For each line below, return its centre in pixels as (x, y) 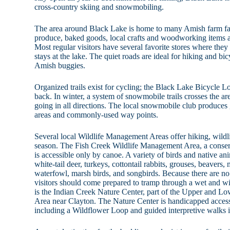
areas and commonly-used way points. (97, 115)
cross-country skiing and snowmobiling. (99, 7)
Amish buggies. (60, 66)
